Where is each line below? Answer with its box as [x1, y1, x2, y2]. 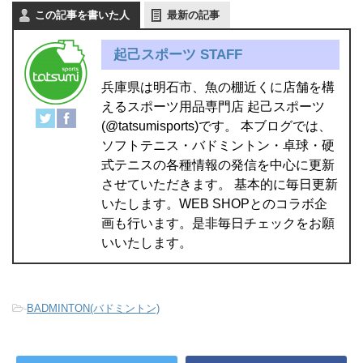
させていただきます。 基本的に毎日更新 [101, 177, 338, 191]
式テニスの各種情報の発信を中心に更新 [101, 157, 335, 172]
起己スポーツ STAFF [113, 46, 242, 62]
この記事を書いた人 [35, 8, 130, 21]
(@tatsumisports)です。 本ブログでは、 [101, 118, 331, 133]
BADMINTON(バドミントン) [27, 301, 160, 314]
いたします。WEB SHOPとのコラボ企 [101, 196, 327, 211]
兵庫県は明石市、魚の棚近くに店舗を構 [101, 79, 335, 94]
